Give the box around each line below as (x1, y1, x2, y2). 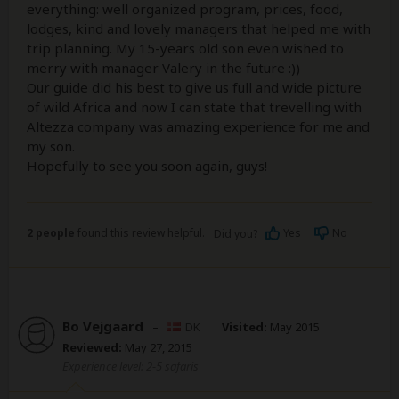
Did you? (214, 225, 260, 241)
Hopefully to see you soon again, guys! (27, 156, 267, 175)
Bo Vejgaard (62, 316, 143, 335)
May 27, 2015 (122, 338, 192, 355)
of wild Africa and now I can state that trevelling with (27, 97, 362, 116)
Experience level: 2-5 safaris (62, 357, 199, 374)
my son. (27, 136, 75, 155)
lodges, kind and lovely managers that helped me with (27, 19, 370, 37)
